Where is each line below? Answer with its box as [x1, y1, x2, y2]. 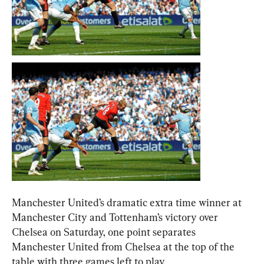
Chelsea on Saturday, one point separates [12, 226, 198, 239]
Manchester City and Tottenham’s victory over [12, 211, 220, 224]
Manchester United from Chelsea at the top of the [12, 240, 237, 253]
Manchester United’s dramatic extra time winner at [12, 196, 244, 209]
